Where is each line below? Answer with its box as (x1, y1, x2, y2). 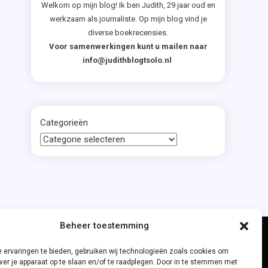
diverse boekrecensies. (88, 28, 168, 37)
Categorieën (40, 117, 88, 128)
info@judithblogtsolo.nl (83, 56, 173, 65)
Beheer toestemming (60, 220, 150, 231)
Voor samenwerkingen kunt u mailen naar (48, 42, 208, 51)
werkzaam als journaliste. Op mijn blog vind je (49, 14, 207, 23)
